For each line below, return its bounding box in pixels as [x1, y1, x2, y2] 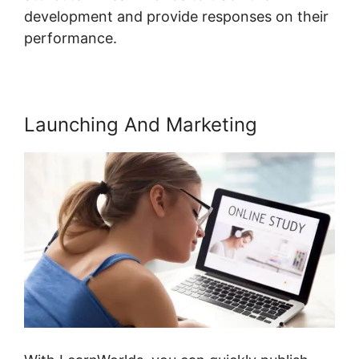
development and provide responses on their [24, 8, 329, 26]
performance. [24, 30, 117, 47]
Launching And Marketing [24, 113, 257, 137]
